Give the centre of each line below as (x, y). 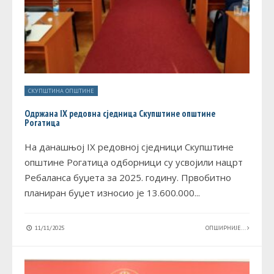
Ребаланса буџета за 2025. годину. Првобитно (128, 177)
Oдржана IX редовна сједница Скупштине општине (120, 113)
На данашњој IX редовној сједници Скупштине (129, 146)
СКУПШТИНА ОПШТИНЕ (61, 91)
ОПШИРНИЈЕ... (226, 228)
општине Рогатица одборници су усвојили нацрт (134, 162)
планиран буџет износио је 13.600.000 (109, 192)
